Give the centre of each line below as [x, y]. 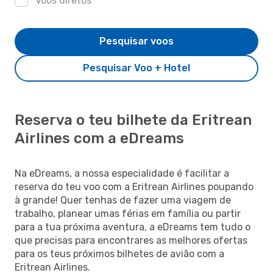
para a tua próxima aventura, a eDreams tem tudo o [133, 227]
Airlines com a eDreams [99, 138]
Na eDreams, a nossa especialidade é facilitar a [122, 173]
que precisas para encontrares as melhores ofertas [131, 240]
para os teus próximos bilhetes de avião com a [119, 253]
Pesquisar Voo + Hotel [136, 68]
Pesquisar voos [136, 41]
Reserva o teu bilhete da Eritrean [133, 120]
